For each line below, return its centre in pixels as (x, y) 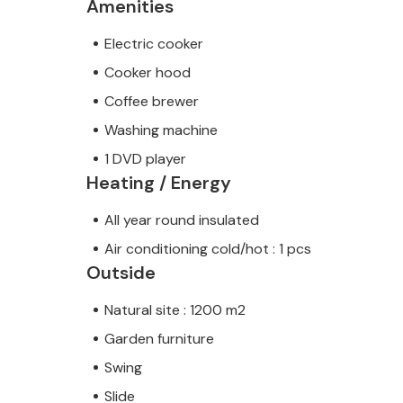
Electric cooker (154, 43)
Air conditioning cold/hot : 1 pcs (208, 248)
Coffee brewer (152, 101)
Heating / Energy (159, 182)
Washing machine (161, 130)
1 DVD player (145, 158)
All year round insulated (182, 219)
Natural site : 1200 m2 (175, 309)
